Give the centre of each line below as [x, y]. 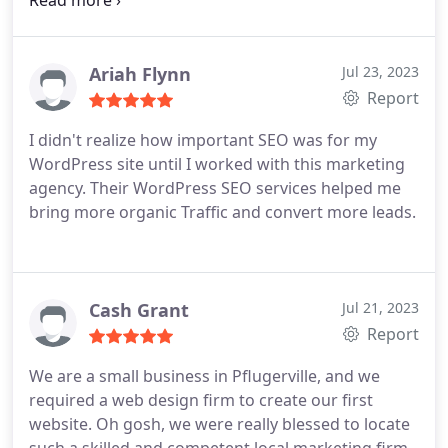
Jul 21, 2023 [380, 307]
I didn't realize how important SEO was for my [203, 140]
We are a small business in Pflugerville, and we [204, 376]
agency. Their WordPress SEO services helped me [215, 188]
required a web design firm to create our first [201, 400]
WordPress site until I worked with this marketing [217, 164]
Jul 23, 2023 [380, 71]
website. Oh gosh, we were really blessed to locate [219, 424]
